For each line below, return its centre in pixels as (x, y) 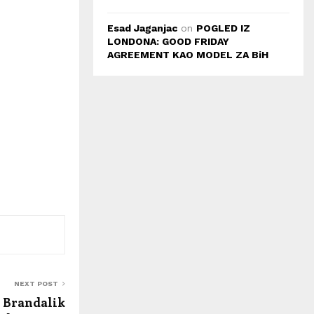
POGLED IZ (223, 28)
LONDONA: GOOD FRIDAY (168, 41)
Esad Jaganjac (142, 28)
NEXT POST (36, 284)
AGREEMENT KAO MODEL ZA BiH (188, 55)
